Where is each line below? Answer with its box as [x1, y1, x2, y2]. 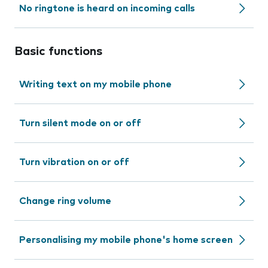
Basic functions [14, 45, 102, 57]
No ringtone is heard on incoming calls [19, 4, 195, 13]
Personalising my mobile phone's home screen [19, 235, 233, 245]
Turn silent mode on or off [19, 118, 141, 128]
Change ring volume [19, 196, 111, 206]
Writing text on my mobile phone [19, 80, 172, 89]
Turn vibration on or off [19, 157, 129, 167]
